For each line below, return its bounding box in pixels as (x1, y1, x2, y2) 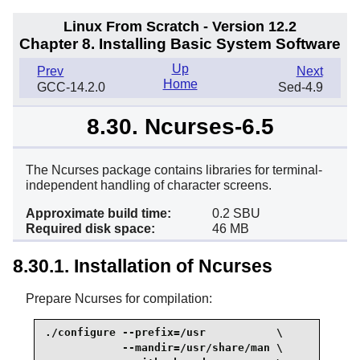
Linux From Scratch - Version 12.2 (63, 18, 297, 35)
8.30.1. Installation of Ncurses (13, 255, 272, 276)
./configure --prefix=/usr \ (45, 326, 283, 339)
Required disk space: (26, 222, 155, 236)
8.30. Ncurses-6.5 (86, 113, 274, 139)
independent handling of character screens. (26, 178, 272, 193)
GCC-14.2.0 (37, 80, 106, 95)
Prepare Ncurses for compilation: (26, 291, 212, 305)
